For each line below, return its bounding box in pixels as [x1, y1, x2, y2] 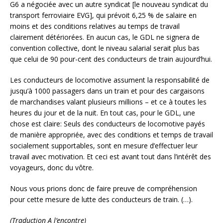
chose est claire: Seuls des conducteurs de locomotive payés [10, 118, 205, 128]
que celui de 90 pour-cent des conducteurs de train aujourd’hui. [10, 54, 212, 64]
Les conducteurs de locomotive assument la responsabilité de [10, 75, 210, 85]
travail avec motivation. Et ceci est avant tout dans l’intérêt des [10, 151, 211, 161]
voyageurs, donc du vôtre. [10, 162, 94, 172]
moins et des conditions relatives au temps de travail [10, 21, 180, 31]
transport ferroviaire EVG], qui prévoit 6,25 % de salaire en [10, 10, 197, 20]
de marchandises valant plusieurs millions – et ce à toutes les [10, 97, 207, 107]
